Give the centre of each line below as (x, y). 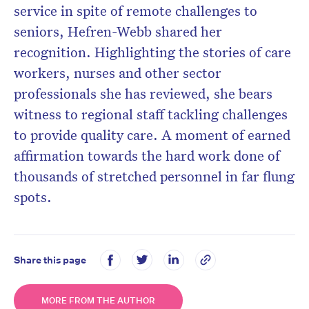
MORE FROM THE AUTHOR (98, 301)
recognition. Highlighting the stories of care (152, 52)
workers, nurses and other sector (118, 73)
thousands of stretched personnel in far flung (154, 176)
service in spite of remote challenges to (136, 11)
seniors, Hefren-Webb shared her (118, 31)
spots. (34, 197)
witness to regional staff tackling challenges (151, 114)
